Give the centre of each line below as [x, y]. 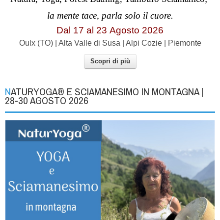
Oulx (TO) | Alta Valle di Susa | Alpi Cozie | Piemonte [110, 43]
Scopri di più [110, 61]
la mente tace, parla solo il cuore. [110, 15]
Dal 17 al [75, 30]
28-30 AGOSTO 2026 [47, 100]
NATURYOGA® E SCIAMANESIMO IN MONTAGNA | [8, 91]
